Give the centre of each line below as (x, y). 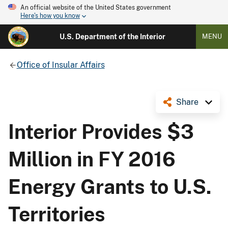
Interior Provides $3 (101, 132)
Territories (57, 214)
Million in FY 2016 (92, 159)
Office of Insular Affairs (61, 65)
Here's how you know (50, 16)
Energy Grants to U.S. (110, 187)
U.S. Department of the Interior (112, 37)
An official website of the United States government (96, 8)
